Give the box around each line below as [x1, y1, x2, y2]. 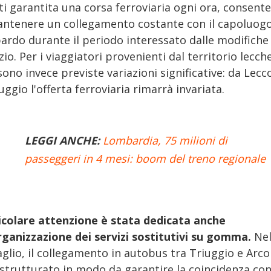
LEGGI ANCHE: [25, 133, 100, 148]
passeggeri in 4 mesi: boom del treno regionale [25, 151, 266, 166]
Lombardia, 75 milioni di [103, 133, 227, 148]
